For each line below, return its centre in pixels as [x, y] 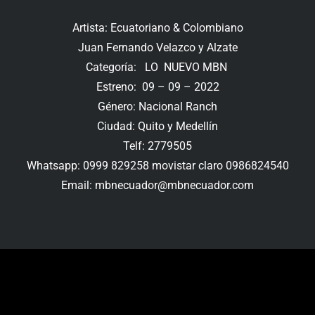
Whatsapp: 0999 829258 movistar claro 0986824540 [157, 166]
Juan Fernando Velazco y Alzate [157, 48]
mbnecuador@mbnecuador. [163, 186]
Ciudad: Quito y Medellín [157, 127]
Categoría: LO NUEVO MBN [157, 67]
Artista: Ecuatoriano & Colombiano [157, 28]
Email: [78, 186]
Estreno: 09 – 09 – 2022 [157, 87]
